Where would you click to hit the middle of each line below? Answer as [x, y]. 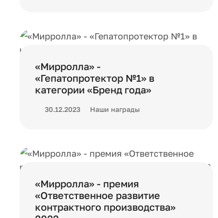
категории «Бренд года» [93, 90]
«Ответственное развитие [98, 195]
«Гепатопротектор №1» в [95, 78]
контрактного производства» [105, 207]
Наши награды [115, 109]
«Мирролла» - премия [87, 183]
